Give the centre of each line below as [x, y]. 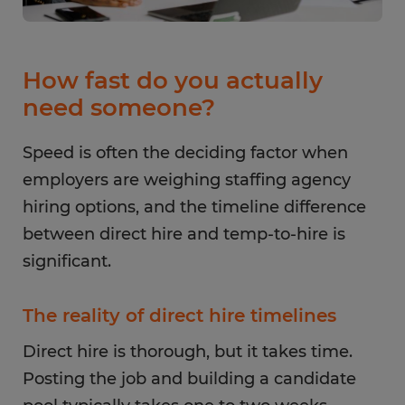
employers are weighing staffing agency [187, 180]
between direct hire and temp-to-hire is [184, 234]
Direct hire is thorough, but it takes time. [188, 352]
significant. [67, 261]
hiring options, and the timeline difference [194, 207]
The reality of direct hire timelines [179, 316]
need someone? [119, 108]
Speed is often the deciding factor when [185, 153]
